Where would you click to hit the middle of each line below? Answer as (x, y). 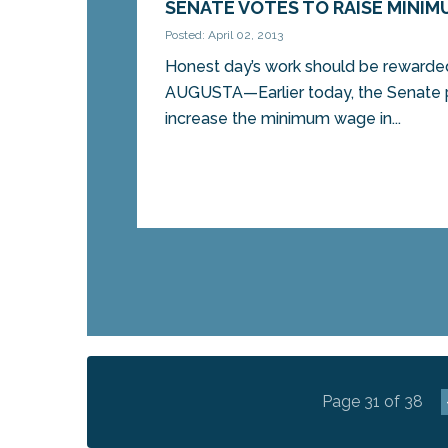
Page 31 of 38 (372, 401)
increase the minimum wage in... (283, 119)
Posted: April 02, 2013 (224, 35)
